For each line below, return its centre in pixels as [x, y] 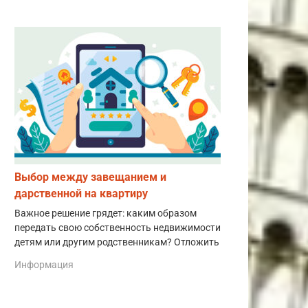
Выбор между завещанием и [90, 177]
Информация [44, 265]
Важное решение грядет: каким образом [106, 213]
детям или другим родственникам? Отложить [117, 242]
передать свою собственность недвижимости [118, 228]
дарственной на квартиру [81, 193]
